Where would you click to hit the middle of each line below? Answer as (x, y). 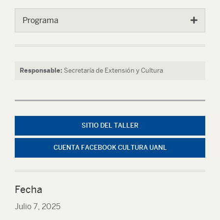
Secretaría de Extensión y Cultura (113, 70)
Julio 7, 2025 (38, 206)
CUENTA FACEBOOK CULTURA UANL (110, 148)
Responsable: (41, 70)
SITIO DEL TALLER (110, 125)
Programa (41, 20)
